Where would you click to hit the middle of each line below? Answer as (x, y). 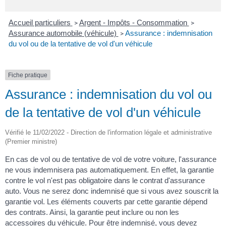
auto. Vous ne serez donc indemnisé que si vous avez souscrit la (112, 191)
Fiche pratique (28, 75)
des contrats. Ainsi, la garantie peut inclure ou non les (92, 212)
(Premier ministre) (31, 141)
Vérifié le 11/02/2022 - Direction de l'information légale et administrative (108, 132)
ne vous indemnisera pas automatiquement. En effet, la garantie (109, 169)
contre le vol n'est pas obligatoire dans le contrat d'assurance (105, 180)
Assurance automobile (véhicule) (63, 33)
